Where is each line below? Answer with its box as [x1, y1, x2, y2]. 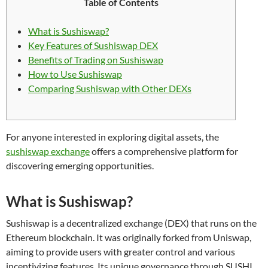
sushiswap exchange [6, 145, 90, 157]
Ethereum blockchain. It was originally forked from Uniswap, [6, 232, 251, 243]
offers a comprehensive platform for [90, 145, 238, 157]
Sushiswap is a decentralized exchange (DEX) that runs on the [6, 217, 257, 229]
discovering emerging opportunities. [6, 160, 154, 171]
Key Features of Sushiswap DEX [28, 39, 158, 51]
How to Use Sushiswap [28, 68, 122, 80]
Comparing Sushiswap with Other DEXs [28, 83, 191, 94]
